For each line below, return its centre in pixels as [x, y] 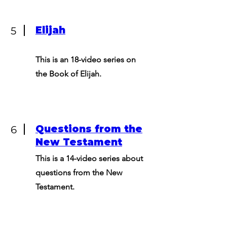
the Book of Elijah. [68, 74]
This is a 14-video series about [89, 158]
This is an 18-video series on [86, 60]
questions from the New [79, 173]
